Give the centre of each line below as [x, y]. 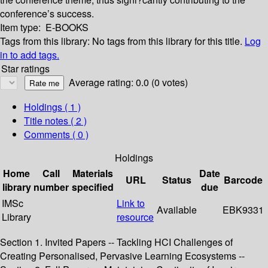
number [51, 187]
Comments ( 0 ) [56, 135]
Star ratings [25, 69]
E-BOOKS [67, 28]
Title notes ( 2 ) [55, 121]
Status [177, 180]
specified [93, 187]
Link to [131, 203]
